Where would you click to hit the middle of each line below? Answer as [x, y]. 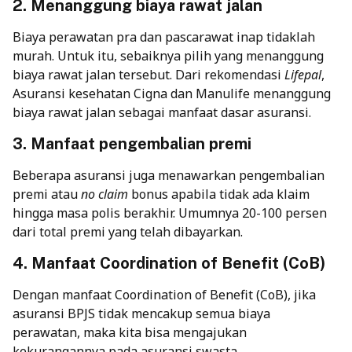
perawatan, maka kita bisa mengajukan [130, 332]
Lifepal [303, 74]
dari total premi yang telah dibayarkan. [128, 231]
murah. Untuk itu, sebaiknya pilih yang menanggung [168, 55]
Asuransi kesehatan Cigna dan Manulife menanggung [172, 93]
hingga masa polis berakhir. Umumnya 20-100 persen [170, 213]
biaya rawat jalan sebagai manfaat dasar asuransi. [162, 112]
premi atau [47, 194]
